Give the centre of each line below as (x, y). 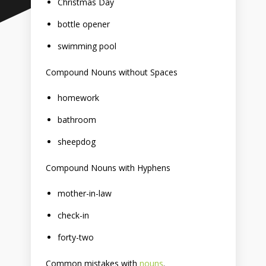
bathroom (77, 120)
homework (78, 98)
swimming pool (87, 46)
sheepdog (76, 142)
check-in (73, 215)
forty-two (75, 237)
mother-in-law (84, 193)
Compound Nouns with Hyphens (108, 168)
